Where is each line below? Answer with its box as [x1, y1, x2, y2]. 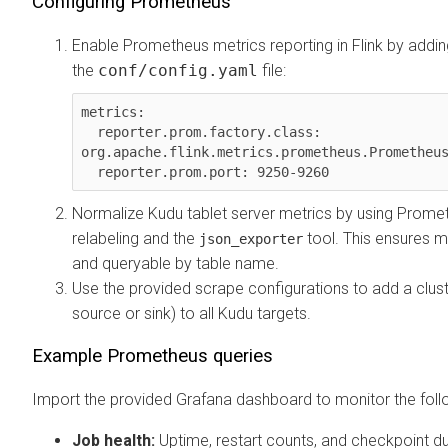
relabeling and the [72, 228, 199, 248]
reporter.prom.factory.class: [81, 123, 97, 140]
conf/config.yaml [98, 60, 258, 80]
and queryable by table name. [72, 253, 279, 273]
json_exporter [199, 230, 303, 247]
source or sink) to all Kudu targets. [72, 303, 311, 323]
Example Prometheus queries [32, 344, 273, 367]
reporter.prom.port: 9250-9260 [97, 163, 329, 180]
